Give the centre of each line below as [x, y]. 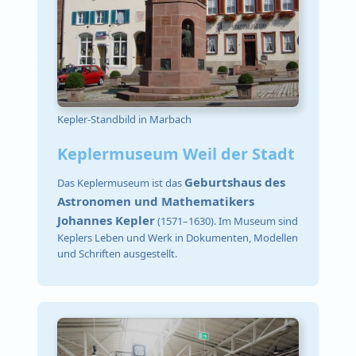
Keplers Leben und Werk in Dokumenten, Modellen [178, 238]
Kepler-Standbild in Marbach [125, 119]
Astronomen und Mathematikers [156, 201]
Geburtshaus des [235, 182]
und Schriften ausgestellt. [118, 254]
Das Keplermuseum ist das [121, 183]
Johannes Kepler [106, 221]
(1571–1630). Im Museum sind [227, 221]
